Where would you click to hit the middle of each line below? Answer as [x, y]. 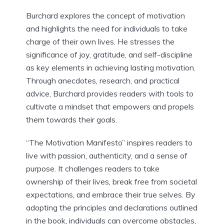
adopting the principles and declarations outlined [112, 207]
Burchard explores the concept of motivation [105, 15]
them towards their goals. [71, 119]
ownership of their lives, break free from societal [111, 181]
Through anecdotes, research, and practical [103, 80]
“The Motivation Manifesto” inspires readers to [109, 142]
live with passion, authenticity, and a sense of [107, 155]
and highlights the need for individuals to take [107, 28]
